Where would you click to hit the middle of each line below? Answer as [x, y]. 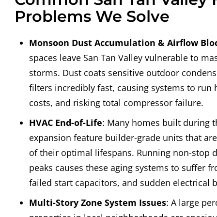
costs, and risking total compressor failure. [116, 103]
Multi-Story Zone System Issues [98, 203]
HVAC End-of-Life [66, 123]
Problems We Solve [92, 16]
